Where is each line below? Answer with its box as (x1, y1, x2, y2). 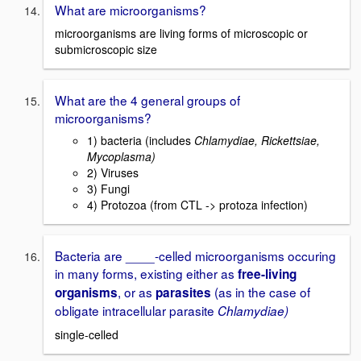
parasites (156, 284, 214, 302)
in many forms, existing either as (55, 264, 234, 283)
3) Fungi (87, 180, 130, 197)
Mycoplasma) (87, 148, 156, 165)
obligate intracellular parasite (55, 301, 218, 320)
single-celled (55, 326, 118, 342)
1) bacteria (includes (87, 132, 194, 149)
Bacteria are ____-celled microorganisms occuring (55, 247, 336, 265)
